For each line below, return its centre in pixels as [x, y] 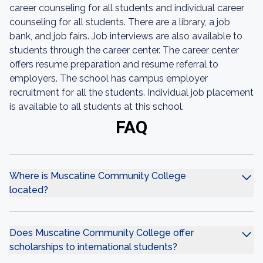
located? [29, 190]
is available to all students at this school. [97, 107]
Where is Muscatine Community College [98, 176]
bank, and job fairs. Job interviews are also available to [126, 36]
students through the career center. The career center [124, 50]
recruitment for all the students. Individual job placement [131, 92]
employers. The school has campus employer [109, 78]
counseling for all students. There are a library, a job [120, 22]
